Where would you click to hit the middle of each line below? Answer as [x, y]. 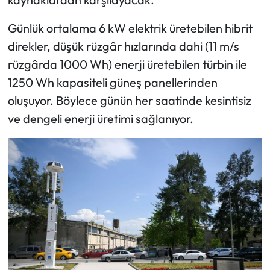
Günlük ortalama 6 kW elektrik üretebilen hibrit [130, 28]
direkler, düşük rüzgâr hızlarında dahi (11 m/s [123, 46]
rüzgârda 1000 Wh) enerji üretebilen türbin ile [127, 64]
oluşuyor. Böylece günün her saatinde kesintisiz [129, 101]
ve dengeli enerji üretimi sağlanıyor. [100, 119]
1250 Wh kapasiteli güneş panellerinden [112, 83]
